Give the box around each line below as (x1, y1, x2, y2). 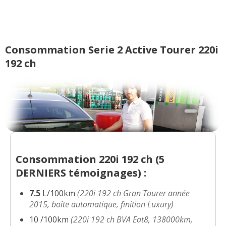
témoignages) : (66, 166, 147, 180)
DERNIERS (16, 166, 67, 180)
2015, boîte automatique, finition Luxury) (29, 199, 174, 210)
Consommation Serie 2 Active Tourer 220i (5, 42, 218, 56)
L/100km (42, 188, 78, 199)
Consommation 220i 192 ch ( (16, 152, 159, 166)
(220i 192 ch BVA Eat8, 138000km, (71, 214, 193, 225)
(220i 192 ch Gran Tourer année (77, 188, 190, 199)
